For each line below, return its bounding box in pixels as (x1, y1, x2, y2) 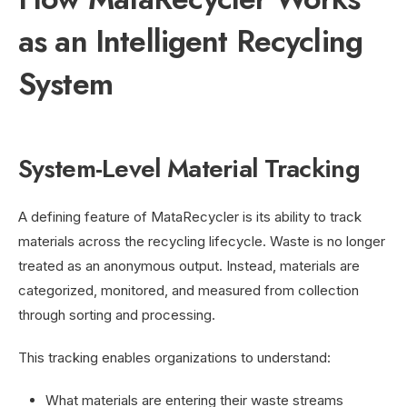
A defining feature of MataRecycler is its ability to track (18, 207, 362, 225)
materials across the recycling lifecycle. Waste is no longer (18, 232, 385, 250)
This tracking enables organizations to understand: (18, 348, 331, 366)
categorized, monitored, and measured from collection (18, 281, 359, 299)
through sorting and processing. (18, 305, 215, 323)
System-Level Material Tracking (18, 149, 360, 187)
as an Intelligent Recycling (18, 18, 363, 64)
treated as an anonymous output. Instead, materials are (18, 256, 360, 274)
